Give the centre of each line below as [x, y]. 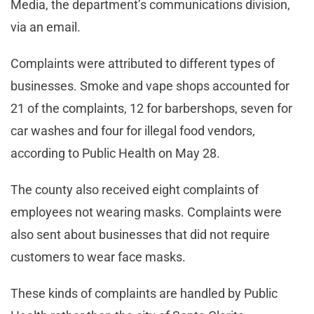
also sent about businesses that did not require [140, 235]
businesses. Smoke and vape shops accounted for [150, 86]
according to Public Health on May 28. [117, 153]
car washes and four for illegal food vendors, [133, 131]
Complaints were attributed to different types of [143, 64]
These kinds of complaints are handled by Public [144, 294]
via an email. [48, 27]
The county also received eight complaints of [135, 190]
